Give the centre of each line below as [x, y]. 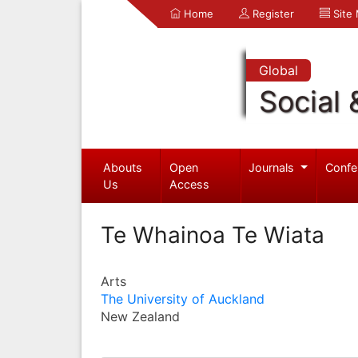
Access [190, 184]
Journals [273, 167]
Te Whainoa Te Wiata [213, 235]
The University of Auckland [183, 298]
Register [272, 14]
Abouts [122, 167]
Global [278, 70]
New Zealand [140, 316]
